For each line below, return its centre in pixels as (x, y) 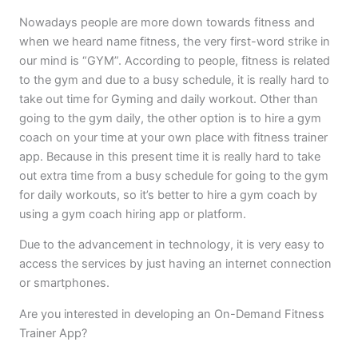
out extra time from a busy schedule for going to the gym (173, 175)
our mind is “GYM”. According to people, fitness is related (174, 60)
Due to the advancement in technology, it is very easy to (171, 245)
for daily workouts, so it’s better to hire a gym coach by (168, 195)
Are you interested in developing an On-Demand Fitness (171, 314)
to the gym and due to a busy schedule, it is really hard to (174, 80)
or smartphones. (64, 283)
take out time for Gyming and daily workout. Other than (168, 99)
